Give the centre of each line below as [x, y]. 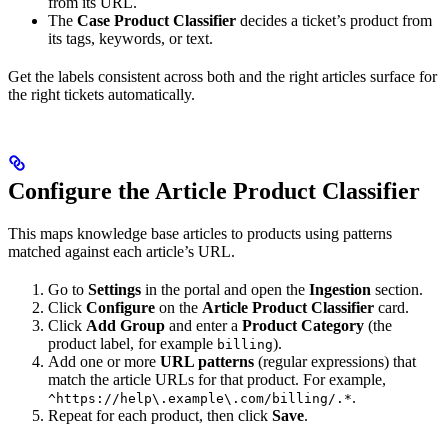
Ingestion [340, 290]
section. [397, 290]
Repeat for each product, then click [160, 416]
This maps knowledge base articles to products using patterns [200, 234]
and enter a [203, 326]
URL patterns [207, 362]
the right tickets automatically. [101, 95]
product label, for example [132, 344]
